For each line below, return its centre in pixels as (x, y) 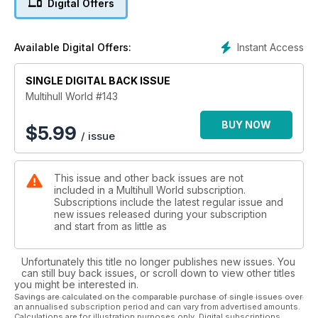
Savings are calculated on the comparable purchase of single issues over (158, 296)
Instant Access (270, 47)
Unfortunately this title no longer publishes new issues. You (158, 261)
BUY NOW (246, 124)
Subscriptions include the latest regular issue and (169, 202)
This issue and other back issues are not (149, 177)
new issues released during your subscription (160, 214)
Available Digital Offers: (73, 47)
